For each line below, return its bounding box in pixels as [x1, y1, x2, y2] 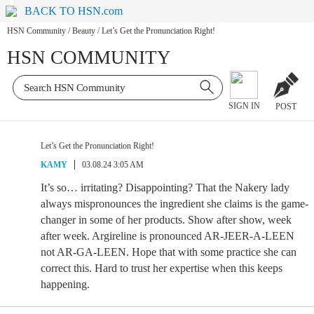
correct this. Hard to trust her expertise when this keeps [41, 262, 282, 274]
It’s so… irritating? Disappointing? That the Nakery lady [41, 182, 289, 193]
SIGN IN [228, 101, 260, 111]
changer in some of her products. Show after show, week [41, 214, 292, 226]
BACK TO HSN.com [25, 5, 123, 17]
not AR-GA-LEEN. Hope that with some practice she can [41, 246, 296, 258]
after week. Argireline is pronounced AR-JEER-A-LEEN [41, 230, 294, 242]
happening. [41, 278, 90, 290]
